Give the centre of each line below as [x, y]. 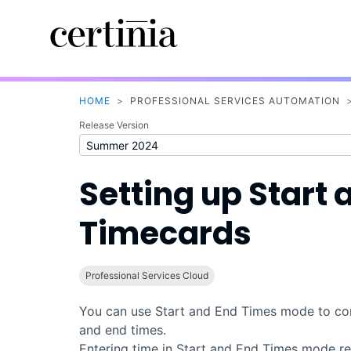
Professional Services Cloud [147, 276]
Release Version [114, 125]
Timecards [165, 234]
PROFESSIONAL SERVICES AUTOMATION [235, 101]
